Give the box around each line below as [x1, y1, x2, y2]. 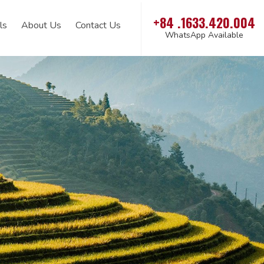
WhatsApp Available [165, 29, 243, 41]
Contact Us [75, 19, 121, 32]
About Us [21, 19, 61, 32]
